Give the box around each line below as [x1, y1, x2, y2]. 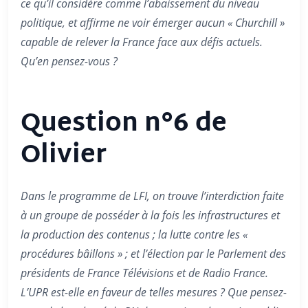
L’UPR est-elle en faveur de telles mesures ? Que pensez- [21, 285, 287, 300]
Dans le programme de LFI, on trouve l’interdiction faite [21, 188, 284, 203]
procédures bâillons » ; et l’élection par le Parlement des [21, 246, 286, 261]
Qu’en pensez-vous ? [21, 54, 118, 69]
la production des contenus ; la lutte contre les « [21, 227, 247, 242]
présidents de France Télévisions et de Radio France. [21, 265, 268, 280]
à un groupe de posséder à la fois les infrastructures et [21, 208, 280, 223]
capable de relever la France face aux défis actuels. [21, 34, 263, 49]
